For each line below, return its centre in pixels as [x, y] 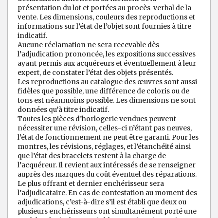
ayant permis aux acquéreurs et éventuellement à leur [107, 64]
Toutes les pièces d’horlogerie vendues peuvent [97, 119]
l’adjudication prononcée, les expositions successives [107, 54]
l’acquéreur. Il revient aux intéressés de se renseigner [107, 165]
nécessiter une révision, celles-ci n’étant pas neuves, [105, 128]
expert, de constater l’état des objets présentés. [95, 73]
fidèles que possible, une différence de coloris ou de [103, 91]
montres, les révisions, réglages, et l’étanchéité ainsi [104, 147]
